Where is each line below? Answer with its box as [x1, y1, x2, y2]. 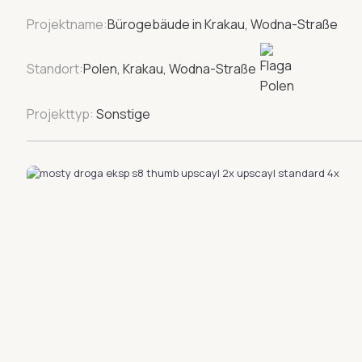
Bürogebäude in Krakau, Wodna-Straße [107, 15, 338, 33]
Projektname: [27, 15, 107, 33]
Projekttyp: [27, 104, 94, 123]
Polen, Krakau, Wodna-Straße [83, 60, 256, 78]
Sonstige [94, 104, 150, 123]
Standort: [27, 60, 83, 78]
